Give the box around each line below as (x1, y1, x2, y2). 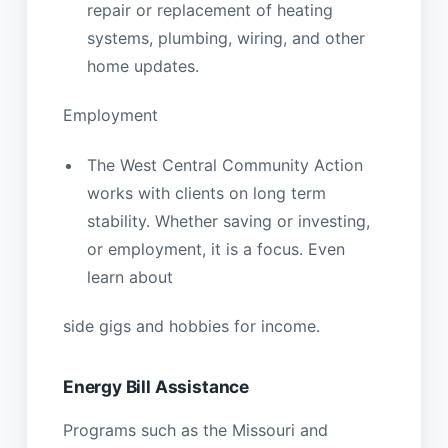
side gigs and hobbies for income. (62, 316, 320, 337)
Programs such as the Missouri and (62, 419, 328, 440)
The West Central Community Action (86, 154, 363, 175)
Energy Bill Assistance (62, 375, 250, 397)
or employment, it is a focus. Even (86, 238, 345, 259)
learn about (86, 266, 173, 287)
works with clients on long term (86, 182, 326, 203)
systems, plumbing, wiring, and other (86, 27, 365, 48)
